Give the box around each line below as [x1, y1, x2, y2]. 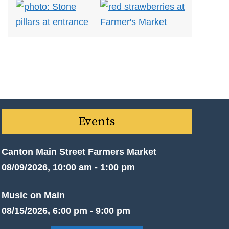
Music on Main [1, 190, 65, 200]
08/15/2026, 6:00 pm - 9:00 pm [1, 205, 130, 216]
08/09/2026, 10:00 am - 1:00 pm [1, 162, 135, 172]
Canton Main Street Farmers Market [1, 146, 156, 157]
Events [78, 113, 116, 129]
